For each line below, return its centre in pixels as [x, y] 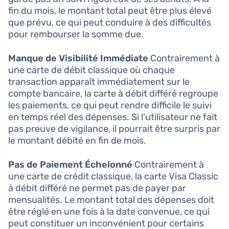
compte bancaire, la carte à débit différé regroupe [113, 94]
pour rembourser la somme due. [76, 35]
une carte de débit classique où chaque [91, 70]
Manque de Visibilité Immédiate [78, 59]
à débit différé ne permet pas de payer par [97, 188]
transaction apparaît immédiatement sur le [99, 82]
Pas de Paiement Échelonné [70, 165]
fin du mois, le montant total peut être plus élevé [110, 11]
